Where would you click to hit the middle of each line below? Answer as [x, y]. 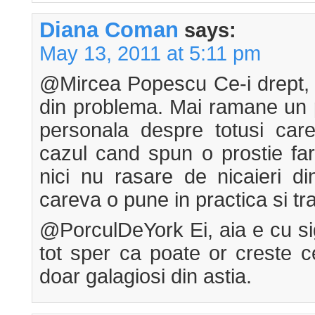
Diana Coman [109, 30]
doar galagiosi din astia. [146, 277]
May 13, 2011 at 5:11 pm [150, 54]
